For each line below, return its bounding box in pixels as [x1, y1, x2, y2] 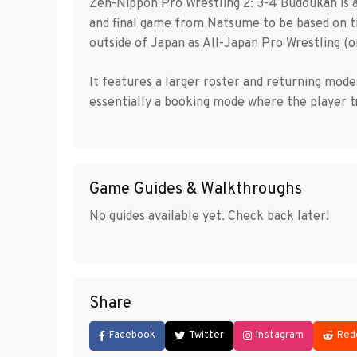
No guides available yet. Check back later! [89, 209, 329, 226]
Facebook [109, 329, 155, 343]
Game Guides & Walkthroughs [89, 179, 302, 201]
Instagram [256, 329, 304, 343]
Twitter [189, 329, 224, 343]
